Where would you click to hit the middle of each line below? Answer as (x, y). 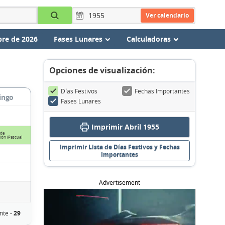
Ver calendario (167, 15)
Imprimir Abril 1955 (125, 127)
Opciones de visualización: (102, 70)
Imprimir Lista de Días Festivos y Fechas (120, 147)
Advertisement (120, 183)
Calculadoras (148, 39)
